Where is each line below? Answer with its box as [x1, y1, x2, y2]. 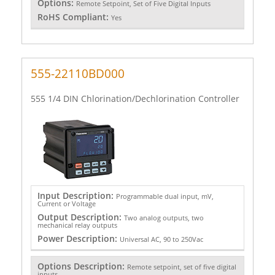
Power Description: [37, 232, 120, 244]
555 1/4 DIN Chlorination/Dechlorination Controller [31, 92, 239, 104]
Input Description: [37, 189, 116, 201]
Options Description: [37, 260, 127, 273]
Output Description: [37, 211, 124, 223]
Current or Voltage [37, 198, 96, 208]
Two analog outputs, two [123, 212, 204, 222]
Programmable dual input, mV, [115, 191, 214, 201]
